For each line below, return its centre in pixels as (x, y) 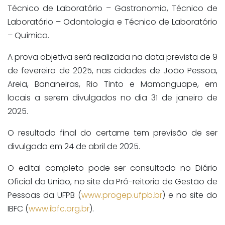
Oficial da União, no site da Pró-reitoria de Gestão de (113, 182)
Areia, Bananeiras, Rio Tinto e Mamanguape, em (113, 84)
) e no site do (190, 195)
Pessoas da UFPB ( (44, 195)
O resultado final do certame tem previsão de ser (113, 133)
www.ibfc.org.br (59, 209)
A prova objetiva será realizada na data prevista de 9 (113, 57)
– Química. (28, 36)
